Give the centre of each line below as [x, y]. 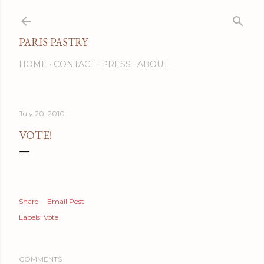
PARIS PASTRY [53, 42]
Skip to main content [132, 15]
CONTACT [74, 64]
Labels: [30, 217]
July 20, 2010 [42, 113]
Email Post [66, 201]
